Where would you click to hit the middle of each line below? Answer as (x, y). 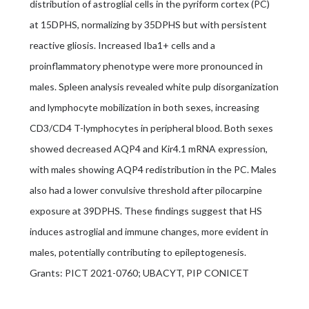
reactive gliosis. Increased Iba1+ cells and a (122, 45)
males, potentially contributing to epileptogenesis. (138, 252)
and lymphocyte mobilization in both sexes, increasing (144, 107)
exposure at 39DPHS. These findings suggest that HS (146, 210)
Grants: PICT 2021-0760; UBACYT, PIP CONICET (139, 272)
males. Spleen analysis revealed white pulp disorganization (154, 86)
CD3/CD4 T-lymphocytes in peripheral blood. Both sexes (151, 128)
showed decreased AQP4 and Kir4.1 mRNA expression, (148, 148)
